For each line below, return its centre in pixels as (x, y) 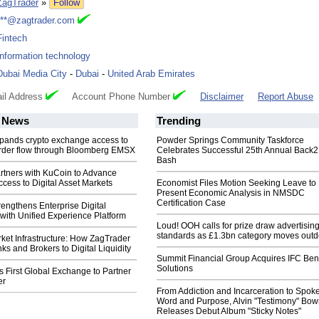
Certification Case (191, 203)
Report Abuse (286, 97)
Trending (179, 121)
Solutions (175, 269)
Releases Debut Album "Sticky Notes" (229, 312)
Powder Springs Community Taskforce (230, 141)
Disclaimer (222, 97)
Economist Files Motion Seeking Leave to (236, 183)
